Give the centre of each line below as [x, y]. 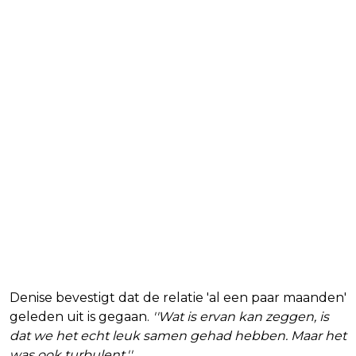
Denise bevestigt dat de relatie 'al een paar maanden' [178, 298]
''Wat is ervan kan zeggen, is [241, 317]
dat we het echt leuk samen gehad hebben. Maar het [178, 336]
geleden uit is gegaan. [81, 317]
